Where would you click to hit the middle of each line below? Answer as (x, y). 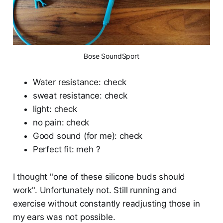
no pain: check (61, 122)
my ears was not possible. (64, 217)
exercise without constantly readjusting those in (106, 203)
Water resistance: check (79, 82)
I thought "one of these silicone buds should (99, 176)
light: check (55, 109)
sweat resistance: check (80, 95)
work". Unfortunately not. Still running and (95, 190)
